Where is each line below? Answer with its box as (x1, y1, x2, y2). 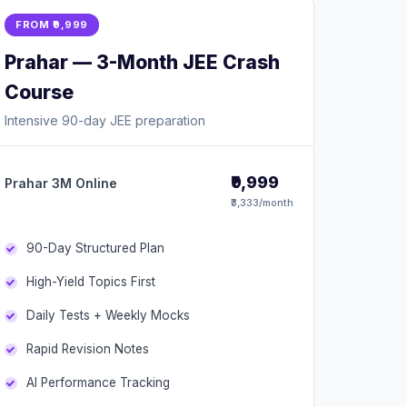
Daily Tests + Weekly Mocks (26, 308, 190, 323)
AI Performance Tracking (26, 375, 170, 390)
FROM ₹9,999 (15, 18, 88, 31)
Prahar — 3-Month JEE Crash (5, 51, 280, 74)
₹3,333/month (231, 196, 293, 209)
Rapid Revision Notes (26, 342, 149, 356)
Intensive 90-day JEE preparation (5, 113, 205, 128)
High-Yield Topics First (26, 274, 155, 289)
